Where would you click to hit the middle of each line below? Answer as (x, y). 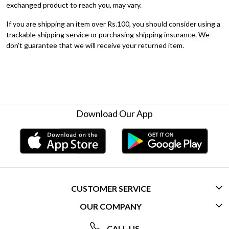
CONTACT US (114, 207)
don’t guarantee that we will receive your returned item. (95, 45)
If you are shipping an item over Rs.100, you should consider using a (113, 24)
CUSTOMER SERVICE (111, 189)
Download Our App (114, 113)
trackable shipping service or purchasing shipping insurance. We (108, 35)
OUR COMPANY (111, 207)
